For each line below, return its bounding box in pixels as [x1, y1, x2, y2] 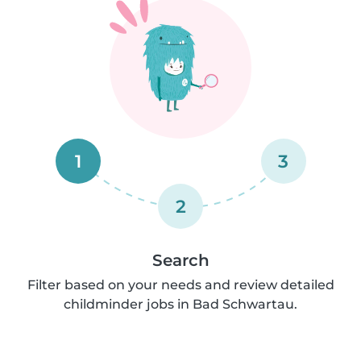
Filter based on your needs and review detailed [27, 277, 334, 293]
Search [151, 251, 210, 270]
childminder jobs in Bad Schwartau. [64, 297, 297, 312]
